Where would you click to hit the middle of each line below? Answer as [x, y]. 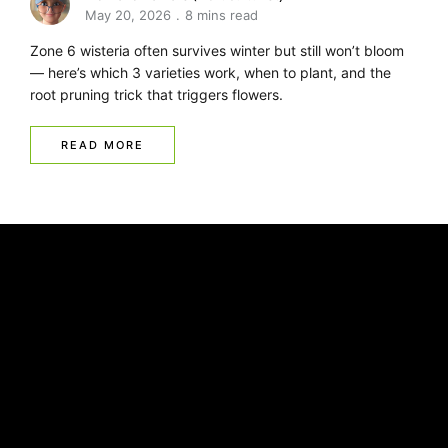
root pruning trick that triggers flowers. [156, 94]
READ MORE [102, 144]
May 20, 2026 [128, 14]
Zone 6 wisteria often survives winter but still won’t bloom [217, 50]
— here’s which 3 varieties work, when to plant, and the [210, 72]
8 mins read [221, 14]
